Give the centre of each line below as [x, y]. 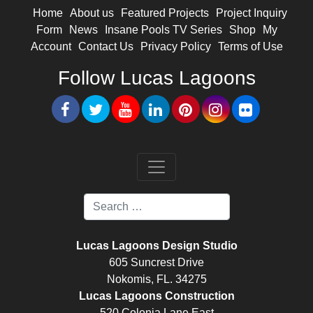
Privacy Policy [175, 46]
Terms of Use [250, 46]
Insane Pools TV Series [163, 29]
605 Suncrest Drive [156, 262]
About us [92, 13]
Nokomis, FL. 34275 [156, 279]
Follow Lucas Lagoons [156, 78]
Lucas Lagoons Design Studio [156, 245]
